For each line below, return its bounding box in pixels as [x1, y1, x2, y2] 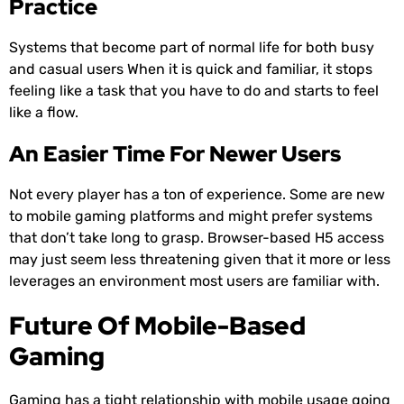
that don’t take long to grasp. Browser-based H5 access [9, 229, 384, 247]
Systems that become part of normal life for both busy [9, 39, 374, 57]
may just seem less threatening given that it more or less [9, 251, 390, 269]
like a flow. [9, 104, 78, 122]
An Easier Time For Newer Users [9, 140, 341, 169]
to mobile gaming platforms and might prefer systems [9, 207, 372, 225]
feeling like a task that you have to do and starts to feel [9, 82, 379, 100]
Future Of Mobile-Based [9, 308, 306, 344]
